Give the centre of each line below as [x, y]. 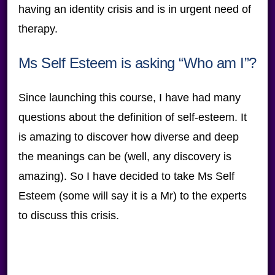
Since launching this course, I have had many [129, 98]
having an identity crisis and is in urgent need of [134, 9]
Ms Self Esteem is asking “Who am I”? [137, 63]
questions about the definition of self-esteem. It [132, 117]
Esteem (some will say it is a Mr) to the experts [132, 196]
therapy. [38, 29]
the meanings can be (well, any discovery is [125, 157]
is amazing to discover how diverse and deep [128, 137]
